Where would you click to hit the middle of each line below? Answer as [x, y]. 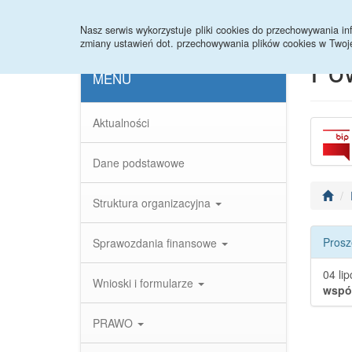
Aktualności [121, 123]
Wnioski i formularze [145, 283]
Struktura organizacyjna [153, 203]
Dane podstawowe [139, 163]
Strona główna [128, 20]
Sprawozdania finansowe [156, 243]
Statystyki [211, 20]
